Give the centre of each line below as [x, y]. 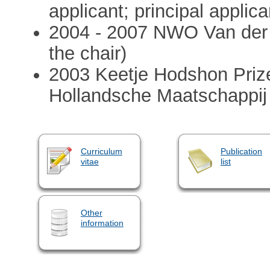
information [102, 223]
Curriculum [101, 151]
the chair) [88, 53]
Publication [241, 151]
